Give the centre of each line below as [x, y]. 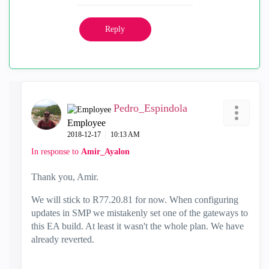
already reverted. [63, 239]
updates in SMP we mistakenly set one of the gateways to [140, 213]
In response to [56, 152]
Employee [86, 123]
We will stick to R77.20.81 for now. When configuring [135, 200]
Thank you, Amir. [65, 177]
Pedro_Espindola [150, 108]
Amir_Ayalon [105, 152]
